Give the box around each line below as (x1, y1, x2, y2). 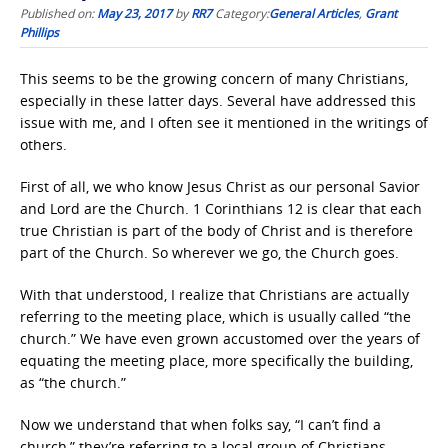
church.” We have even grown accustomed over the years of (20, 329, 420, 348)
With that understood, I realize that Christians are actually (20, 285, 409, 304)
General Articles (269, 5, 359, 21)
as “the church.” (20, 373, 126, 392)
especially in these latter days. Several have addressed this (20, 91, 416, 110)
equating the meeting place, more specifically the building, (20, 351, 413, 370)
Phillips (20, 24, 59, 40)
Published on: (20, 5, 97, 21)
